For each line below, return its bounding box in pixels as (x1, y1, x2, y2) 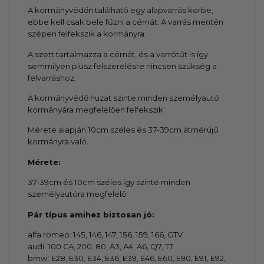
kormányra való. (28, 137, 89, 147)
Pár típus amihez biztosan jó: (28, 209, 155, 219)
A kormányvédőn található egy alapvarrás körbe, (28, 5, 214, 15)
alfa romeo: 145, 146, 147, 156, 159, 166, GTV (28, 230, 183, 240)
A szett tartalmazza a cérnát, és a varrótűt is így (28, 49, 209, 59)
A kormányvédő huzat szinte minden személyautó (28, 93, 220, 103)
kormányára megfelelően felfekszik (28, 105, 164, 115)
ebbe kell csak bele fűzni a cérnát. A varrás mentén (28, 17, 224, 27)
